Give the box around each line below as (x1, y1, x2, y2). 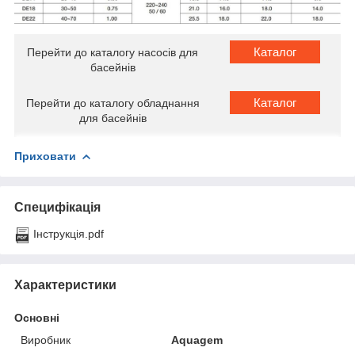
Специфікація (14, 200, 101, 215)
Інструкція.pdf (33, 227, 104, 241)
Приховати (14, 150, 76, 163)
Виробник (21, 334, 71, 347)
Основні (14, 311, 59, 325)
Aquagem (171, 334, 223, 347)
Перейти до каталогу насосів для (27, 46, 198, 59)
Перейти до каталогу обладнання (25, 97, 200, 110)
